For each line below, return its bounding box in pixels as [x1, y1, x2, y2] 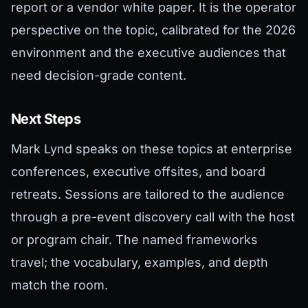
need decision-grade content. [11, 68, 186, 83]
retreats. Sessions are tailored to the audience [11, 187, 285, 202]
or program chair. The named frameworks [11, 232, 258, 247]
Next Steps [11, 111, 80, 128]
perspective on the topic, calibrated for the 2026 [11, 23, 296, 38]
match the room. [11, 278, 108, 293]
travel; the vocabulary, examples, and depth [11, 255, 268, 270]
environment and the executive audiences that [11, 45, 286, 60]
